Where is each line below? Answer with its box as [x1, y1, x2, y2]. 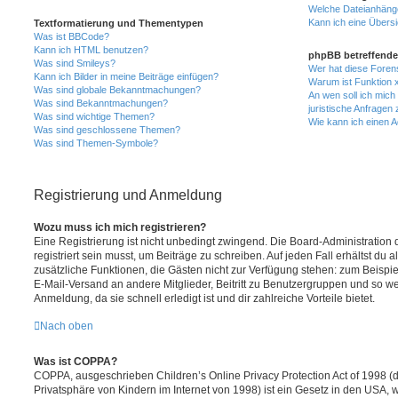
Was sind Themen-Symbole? [34, 137, 158, 148]
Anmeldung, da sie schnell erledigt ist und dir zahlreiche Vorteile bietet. [34, 291, 375, 305]
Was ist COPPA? [34, 354, 117, 368]
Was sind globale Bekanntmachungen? [34, 84, 201, 95]
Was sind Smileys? [34, 57, 115, 68]
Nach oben [40, 319, 93, 332]
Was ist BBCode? [34, 30, 109, 42]
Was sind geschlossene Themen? [34, 123, 180, 135]
